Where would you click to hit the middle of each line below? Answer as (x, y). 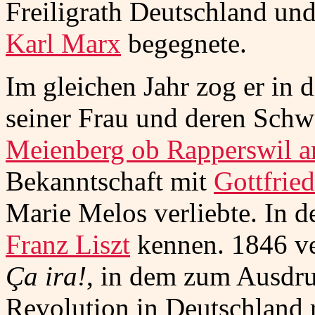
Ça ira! (46, 276)
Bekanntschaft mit (110, 181)
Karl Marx (63, 43)
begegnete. (184, 43)
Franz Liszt (68, 244)
